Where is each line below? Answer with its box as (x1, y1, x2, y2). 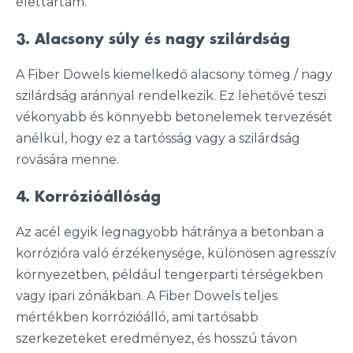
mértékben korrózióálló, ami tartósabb (16, 310, 258, 325)
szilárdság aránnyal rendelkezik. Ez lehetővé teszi (16, 88, 326, 103)
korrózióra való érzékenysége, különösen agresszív (16, 246, 336, 261)
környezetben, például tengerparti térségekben (16, 267, 323, 282)
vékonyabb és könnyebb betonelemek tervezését (16, 110, 333, 124)
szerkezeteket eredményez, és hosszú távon (16, 331, 297, 346)
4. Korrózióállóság (16, 190, 161, 204)
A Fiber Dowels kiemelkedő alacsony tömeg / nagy (16, 67, 333, 82)
